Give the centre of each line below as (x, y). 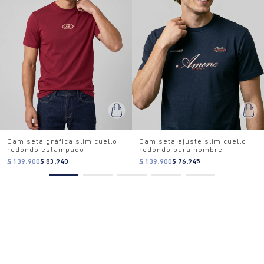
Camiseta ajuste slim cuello (193, 142)
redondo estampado (46, 150)
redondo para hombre (181, 150)
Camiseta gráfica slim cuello (62, 142)
